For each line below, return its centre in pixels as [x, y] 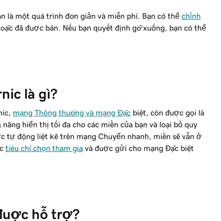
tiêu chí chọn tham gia [44, 148]
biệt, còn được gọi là [167, 112]
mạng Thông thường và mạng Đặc [72, 112]
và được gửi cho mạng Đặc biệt [138, 148]
